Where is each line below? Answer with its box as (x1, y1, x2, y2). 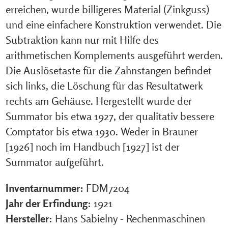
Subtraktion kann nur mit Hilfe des (5, 33, 159, 46)
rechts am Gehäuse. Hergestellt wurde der (5, 94, 192, 107)
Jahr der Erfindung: (5, 196, 91, 210)
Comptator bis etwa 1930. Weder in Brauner (5, 124, 198, 138)
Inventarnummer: (5, 181, 83, 194)
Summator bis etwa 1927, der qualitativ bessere (5, 109, 214, 123)
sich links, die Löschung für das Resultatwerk (5, 78, 203, 92)
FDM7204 (85, 181, 129, 194)
